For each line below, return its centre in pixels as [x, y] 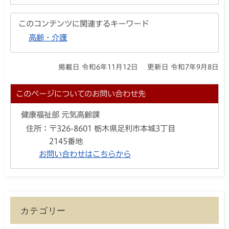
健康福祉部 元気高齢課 [60, 115]
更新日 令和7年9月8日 [183, 67]
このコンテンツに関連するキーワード [84, 23]
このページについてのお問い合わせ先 [81, 94]
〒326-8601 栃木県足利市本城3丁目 [112, 129]
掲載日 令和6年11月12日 [98, 67]
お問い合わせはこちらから [85, 154]
